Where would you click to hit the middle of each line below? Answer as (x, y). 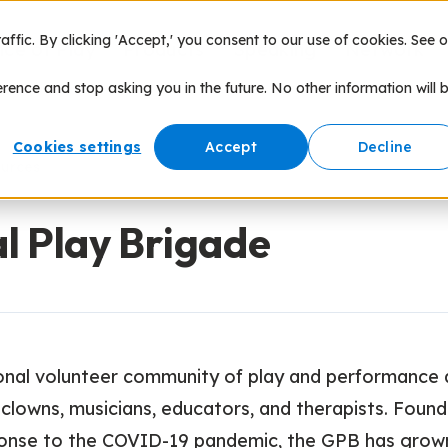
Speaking (274, 49)
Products (163, 49)
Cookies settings (77, 147)
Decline (385, 147)
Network (384, 49)
